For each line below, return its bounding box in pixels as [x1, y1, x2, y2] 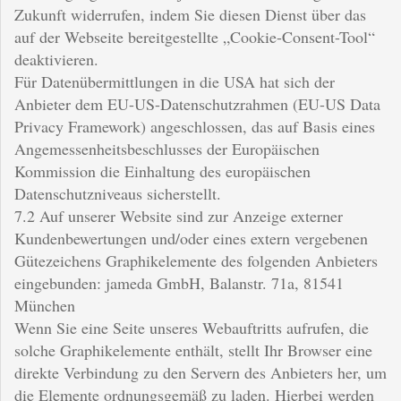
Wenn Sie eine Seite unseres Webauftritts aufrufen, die [14, 316, 369, 338]
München [14, 294, 75, 316]
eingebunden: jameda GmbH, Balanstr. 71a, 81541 [14, 271, 344, 294]
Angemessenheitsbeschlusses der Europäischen [14, 137, 320, 159]
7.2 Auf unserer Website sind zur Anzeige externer [14, 204, 343, 226]
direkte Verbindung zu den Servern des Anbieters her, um [14, 361, 387, 383]
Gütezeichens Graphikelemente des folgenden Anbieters [14, 249, 378, 271]
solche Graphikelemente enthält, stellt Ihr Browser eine [14, 338, 372, 361]
